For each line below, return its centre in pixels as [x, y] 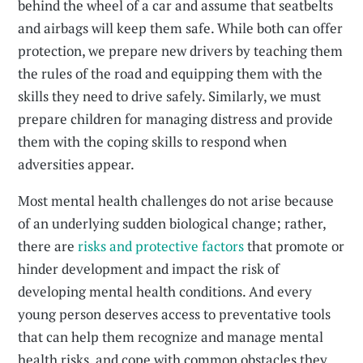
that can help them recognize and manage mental [171, 337]
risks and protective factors [161, 246]
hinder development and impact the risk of [149, 269]
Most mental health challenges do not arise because [176, 201]
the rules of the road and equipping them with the [171, 73]
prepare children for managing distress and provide [176, 119]
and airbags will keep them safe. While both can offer [181, 28]
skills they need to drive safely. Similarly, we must [170, 96]
